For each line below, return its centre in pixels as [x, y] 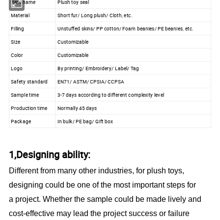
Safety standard [29, 81]
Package [21, 121]
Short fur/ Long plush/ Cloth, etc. [95, 15]
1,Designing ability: [50, 155]
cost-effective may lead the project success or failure [99, 214]
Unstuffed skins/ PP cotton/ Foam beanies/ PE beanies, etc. [125, 28]
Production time [29, 108]
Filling [18, 28]
